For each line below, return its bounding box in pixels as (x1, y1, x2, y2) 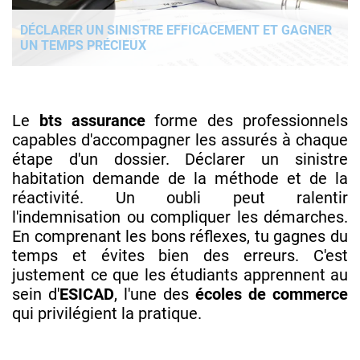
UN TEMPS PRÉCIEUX (20, 37, 146, 53)
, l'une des (114, 284, 195, 304)
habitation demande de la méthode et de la (12, 168, 348, 188)
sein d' (12, 284, 59, 304)
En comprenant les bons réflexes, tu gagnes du (12, 226, 348, 246)
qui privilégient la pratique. (12, 303, 202, 323)
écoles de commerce (195, 284, 348, 304)
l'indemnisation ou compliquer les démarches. (12, 207, 348, 227)
